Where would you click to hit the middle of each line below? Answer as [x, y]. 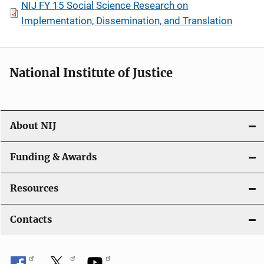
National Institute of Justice [91, 73]
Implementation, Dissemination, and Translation [127, 21]
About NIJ [33, 126]
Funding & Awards [53, 157]
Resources [34, 188]
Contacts [31, 220]
